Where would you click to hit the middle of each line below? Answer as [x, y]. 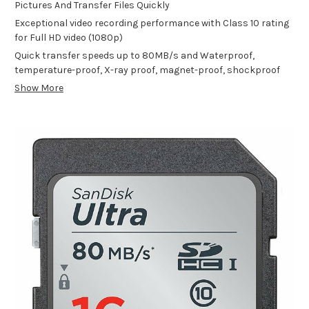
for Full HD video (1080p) [69, 38]
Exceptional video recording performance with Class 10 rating [152, 23]
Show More [39, 88]
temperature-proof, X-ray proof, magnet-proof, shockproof [147, 70]
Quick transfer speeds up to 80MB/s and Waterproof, [134, 56]
